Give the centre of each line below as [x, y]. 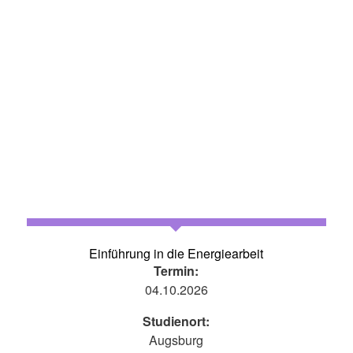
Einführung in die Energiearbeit [176, 254]
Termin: [176, 271]
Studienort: [176, 321]
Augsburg [176, 340]
